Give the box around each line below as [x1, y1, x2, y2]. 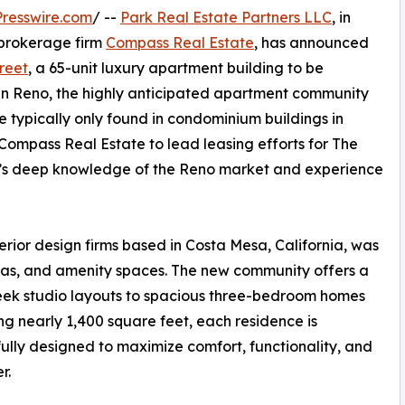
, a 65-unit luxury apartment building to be [28, 58, 324, 77]
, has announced [254, 33, 369, 52]
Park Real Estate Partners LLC [120, 7, 332, 26]
